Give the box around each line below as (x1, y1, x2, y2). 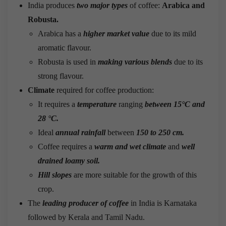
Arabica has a (38, 29, 83, 38)
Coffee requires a (38, 142, 94, 151)
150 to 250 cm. (136, 128, 184, 137)
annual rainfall (55, 128, 105, 137)
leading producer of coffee (42, 198, 129, 207)
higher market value (83, 29, 149, 38)
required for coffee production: (54, 85, 154, 94)
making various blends (98, 57, 172, 66)
